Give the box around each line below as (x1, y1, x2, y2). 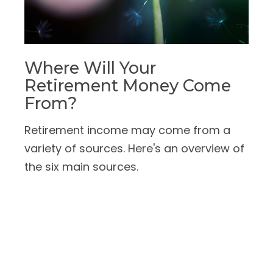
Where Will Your (24, 57, 156, 78)
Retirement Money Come (24, 75, 231, 96)
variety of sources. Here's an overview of (24, 140, 244, 156)
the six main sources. (24, 158, 138, 174)
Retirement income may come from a (24, 122, 230, 138)
